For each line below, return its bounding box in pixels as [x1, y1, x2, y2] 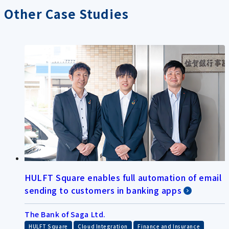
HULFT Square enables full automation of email [25, 171, 222, 184]
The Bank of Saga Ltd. [25, 209, 106, 220]
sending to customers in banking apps [25, 184, 182, 197]
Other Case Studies [4, 4, 129, 22]
